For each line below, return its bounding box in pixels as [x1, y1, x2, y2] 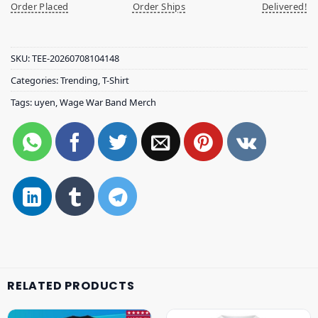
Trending [60, 74, 98, 87]
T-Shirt [102, 74, 129, 87]
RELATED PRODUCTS [7, 278, 135, 295]
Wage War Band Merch [60, 96, 156, 109]
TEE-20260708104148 [32, 52, 119, 65]
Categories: [11, 74, 60, 87]
